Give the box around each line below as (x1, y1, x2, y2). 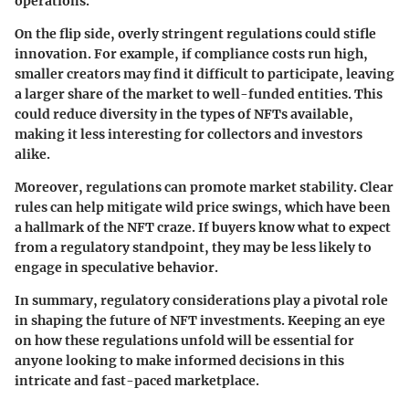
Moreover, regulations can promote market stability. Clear (15, 178, 393, 195)
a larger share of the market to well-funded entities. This (15, 85, 383, 102)
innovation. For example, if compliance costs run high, (15, 45, 368, 62)
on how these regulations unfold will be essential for (15, 331, 354, 349)
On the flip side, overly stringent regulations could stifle (15, 25, 376, 42)
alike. (15, 145, 50, 163)
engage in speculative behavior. (15, 258, 218, 276)
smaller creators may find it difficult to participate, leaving (15, 65, 394, 82)
